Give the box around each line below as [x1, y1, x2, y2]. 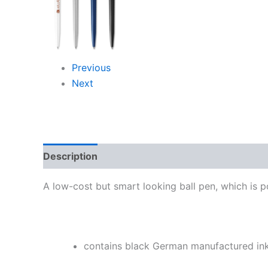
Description [43, 150, 98, 162]
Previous [72, 62, 111, 74]
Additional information [110, 150, 214, 162]
